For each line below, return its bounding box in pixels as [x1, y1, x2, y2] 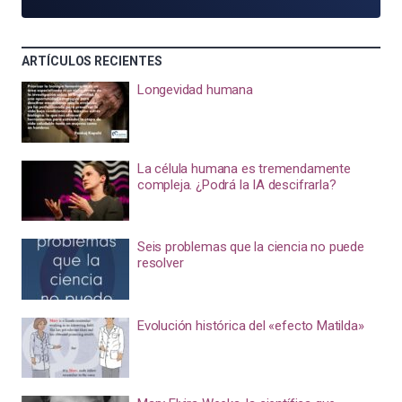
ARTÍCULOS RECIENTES [22, 54, 162, 68]
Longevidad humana [136, 82, 253, 98]
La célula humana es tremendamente [136, 160, 351, 177]
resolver [136, 255, 184, 271]
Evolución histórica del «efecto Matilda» [136, 317, 364, 334]
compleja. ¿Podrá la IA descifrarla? [136, 176, 336, 193]
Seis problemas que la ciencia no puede [136, 239, 364, 255]
